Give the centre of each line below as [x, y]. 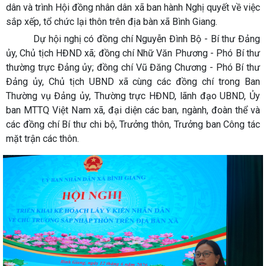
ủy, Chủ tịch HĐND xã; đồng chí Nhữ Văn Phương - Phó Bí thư [133, 53]
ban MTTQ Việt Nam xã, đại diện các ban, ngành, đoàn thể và [133, 110]
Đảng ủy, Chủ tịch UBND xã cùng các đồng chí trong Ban [133, 82]
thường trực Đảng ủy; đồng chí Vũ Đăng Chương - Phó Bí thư [133, 67]
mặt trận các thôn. [42, 139]
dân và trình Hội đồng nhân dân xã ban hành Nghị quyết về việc [133, 7]
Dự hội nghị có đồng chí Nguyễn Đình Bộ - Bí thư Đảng [133, 39]
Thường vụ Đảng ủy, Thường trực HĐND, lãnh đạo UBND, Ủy [133, 96]
